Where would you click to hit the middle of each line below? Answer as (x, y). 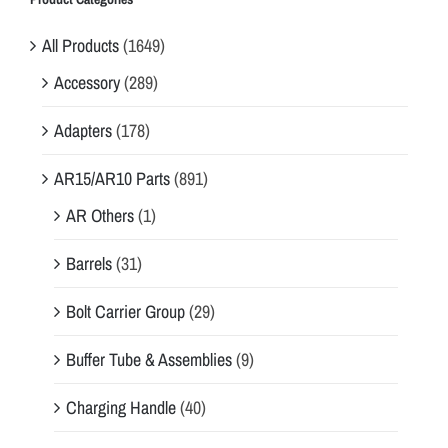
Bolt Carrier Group (125, 311)
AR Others (100, 215)
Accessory (87, 82)
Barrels (89, 263)
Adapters (83, 130)
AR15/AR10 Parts (112, 178)
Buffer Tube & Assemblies (149, 359)
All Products (80, 45)
